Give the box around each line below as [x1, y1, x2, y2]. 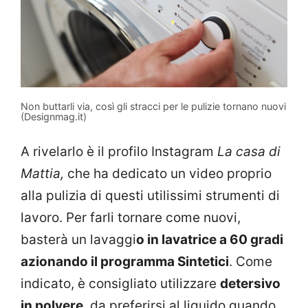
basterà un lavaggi [21, 232, 136, 248]
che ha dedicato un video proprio [64, 166, 272, 182]
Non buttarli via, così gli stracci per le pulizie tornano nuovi [21, 100, 286, 112]
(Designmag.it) [21, 110, 87, 122]
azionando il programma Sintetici [21, 254, 229, 270]
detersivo [220, 276, 280, 292]
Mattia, [21, 166, 64, 182]
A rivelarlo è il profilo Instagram [21, 144, 217, 160]
